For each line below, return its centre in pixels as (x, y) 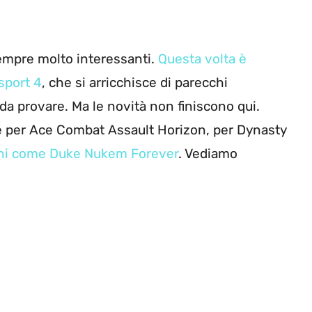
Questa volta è (202, 59)
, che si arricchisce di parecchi (135, 83)
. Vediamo (208, 154)
